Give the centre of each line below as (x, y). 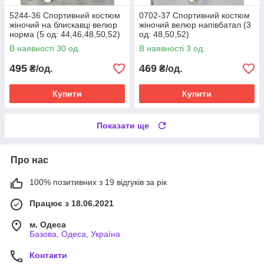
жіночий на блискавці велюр (63, 25)
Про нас (29, 160)
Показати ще (123, 126)
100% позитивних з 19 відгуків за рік (98, 182)
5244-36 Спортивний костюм (65, 16)
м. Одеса (48, 225)
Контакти (48, 255)
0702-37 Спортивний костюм (194, 16)
